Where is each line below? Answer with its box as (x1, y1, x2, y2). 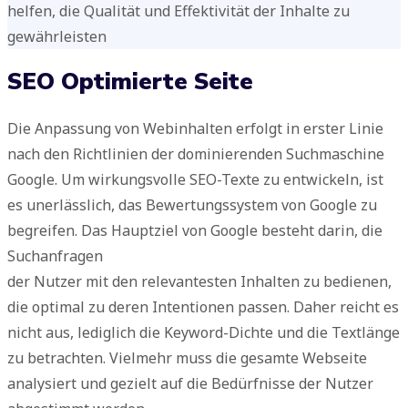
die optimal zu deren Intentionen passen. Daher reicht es (7, 296, 399, 317)
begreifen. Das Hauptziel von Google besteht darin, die (7, 219, 382, 240)
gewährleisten (7, 26, 107, 47)
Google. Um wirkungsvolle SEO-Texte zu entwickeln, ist (7, 168, 383, 189)
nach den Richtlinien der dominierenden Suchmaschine (7, 143, 384, 164)
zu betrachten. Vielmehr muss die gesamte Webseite (7, 347, 367, 368)
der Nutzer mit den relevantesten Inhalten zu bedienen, (7, 270, 392, 291)
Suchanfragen (7, 245, 103, 266)
